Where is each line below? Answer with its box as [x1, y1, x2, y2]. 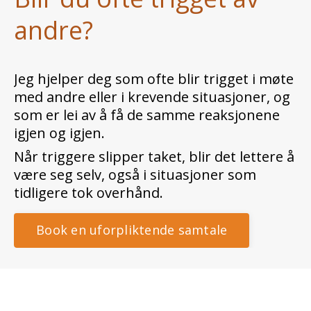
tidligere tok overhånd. [14, 183, 167, 202]
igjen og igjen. [14, 123, 105, 142]
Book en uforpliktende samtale [36, 221, 228, 238]
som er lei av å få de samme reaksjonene [14, 105, 280, 124]
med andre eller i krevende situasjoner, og [14, 87, 290, 106]
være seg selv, [14, 165, 108, 184]
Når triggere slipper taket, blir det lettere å [14, 146, 294, 166]
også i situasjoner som [108, 165, 256, 184]
